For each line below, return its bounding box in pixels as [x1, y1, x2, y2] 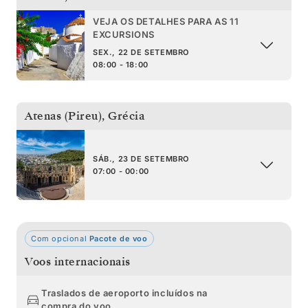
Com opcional [31, 233, 87, 243]
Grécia [108, 108, 144, 124]
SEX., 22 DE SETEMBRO [93, 47, 189, 57]
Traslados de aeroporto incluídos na [41, 287, 208, 298]
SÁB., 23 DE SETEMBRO [93, 153, 189, 164]
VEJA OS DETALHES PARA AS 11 [93, 15, 239, 27]
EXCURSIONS [93, 28, 155, 40]
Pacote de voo [87, 233, 148, 243]
